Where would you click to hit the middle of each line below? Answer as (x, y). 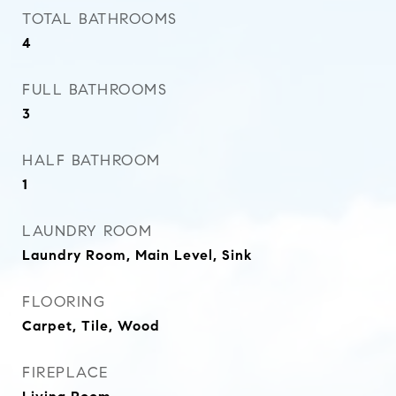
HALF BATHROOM (91, 160)
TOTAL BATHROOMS (100, 19)
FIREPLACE (65, 373)
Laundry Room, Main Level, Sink (137, 255)
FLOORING (64, 302)
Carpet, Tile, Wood (91, 326)
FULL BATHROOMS (95, 90)
